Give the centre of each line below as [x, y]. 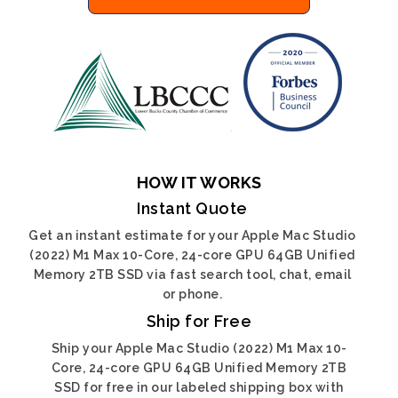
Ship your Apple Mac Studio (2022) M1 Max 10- [199, 348]
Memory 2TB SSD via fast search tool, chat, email [192, 275]
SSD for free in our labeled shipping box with [199, 387]
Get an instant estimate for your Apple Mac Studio [192, 235]
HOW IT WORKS [199, 183]
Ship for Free [199, 321]
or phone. [192, 294]
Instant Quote [192, 208]
